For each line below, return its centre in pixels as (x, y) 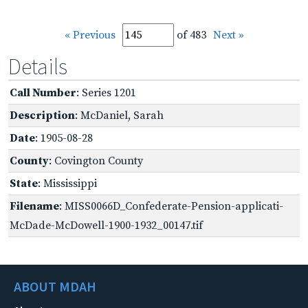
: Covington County (96, 161)
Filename (34, 206)
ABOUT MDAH (55, 286)
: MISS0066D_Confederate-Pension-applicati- (171, 206)
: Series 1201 (106, 92)
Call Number (43, 92)
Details (38, 66)
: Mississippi (67, 183)
